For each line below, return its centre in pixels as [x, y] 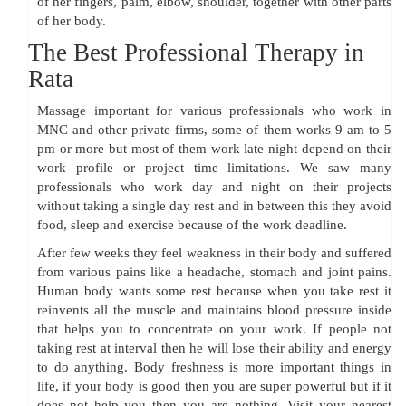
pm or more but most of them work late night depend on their [214, 149]
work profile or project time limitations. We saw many [214, 168]
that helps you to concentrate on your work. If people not [214, 329]
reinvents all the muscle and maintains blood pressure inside [214, 310]
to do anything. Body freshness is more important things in [214, 367]
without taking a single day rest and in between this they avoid [214, 206]
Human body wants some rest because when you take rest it [214, 291]
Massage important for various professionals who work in [214, 111]
